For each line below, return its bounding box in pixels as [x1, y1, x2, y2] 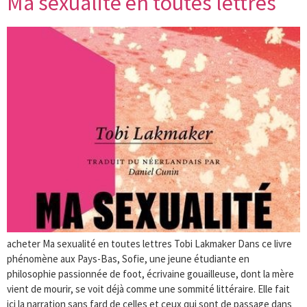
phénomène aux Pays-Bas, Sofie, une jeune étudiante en [7, 251, 249, 265]
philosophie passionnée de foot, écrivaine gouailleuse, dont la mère [7, 267, 294, 280]
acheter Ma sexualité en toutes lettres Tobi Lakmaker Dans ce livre [7, 236, 292, 250]
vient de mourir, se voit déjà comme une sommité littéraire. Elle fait [7, 282, 290, 295]
